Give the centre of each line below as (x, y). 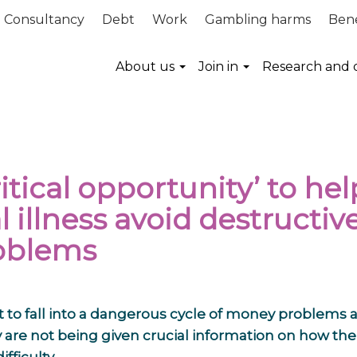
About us (145, 67)
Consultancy (44, 20)
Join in (218, 67)
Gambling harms (258, 20)
